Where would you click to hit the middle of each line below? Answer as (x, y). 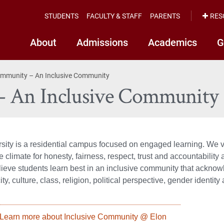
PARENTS (165, 15)
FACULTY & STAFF (114, 15)
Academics (172, 42)
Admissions (102, 42)
